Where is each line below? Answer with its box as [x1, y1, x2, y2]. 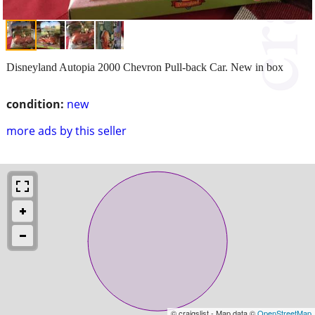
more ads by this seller [6, 122, 127, 139]
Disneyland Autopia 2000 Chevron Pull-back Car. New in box [6, 60, 283, 73]
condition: [6, 96, 64, 112]
